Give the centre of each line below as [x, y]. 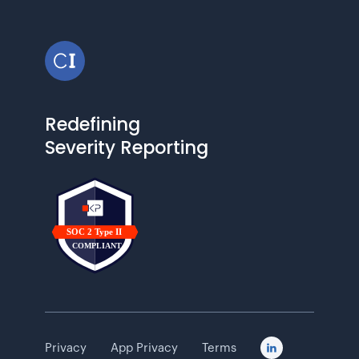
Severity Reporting [127, 147]
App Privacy [144, 348]
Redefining [93, 124]
